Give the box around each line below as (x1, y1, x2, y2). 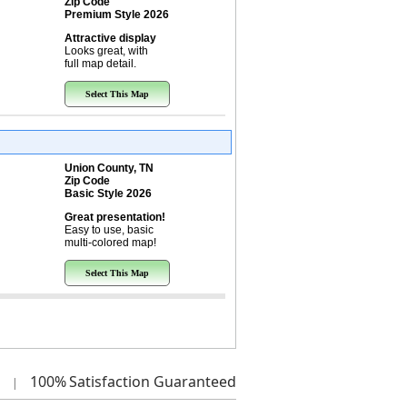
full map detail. (64, 57, 136, 70)
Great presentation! (64, 211, 165, 223)
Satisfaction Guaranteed (68, 372, 236, 392)
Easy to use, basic (64, 223, 154, 236)
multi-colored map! (64, 236, 156, 249)
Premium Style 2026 (64, 8, 169, 21)
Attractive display (64, 32, 156, 45)
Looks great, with (64, 45, 148, 57)
